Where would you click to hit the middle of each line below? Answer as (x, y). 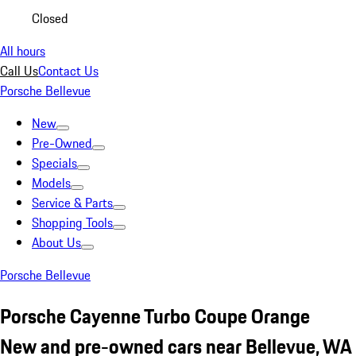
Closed (50, 18)
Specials (54, 163)
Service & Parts (72, 203)
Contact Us (68, 71)
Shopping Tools (72, 222)
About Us (56, 242)
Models (51, 183)
